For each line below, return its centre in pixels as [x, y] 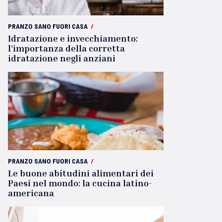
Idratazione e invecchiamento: [73, 38]
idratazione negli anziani [62, 58]
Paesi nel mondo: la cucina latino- [80, 183]
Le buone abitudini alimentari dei [81, 173]
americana [31, 193]
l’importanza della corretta [66, 48]
